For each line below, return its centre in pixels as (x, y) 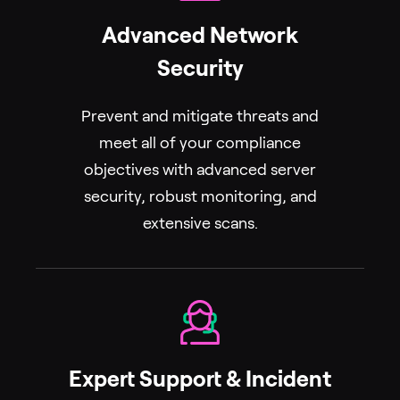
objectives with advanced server (200, 170)
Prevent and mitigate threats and (200, 117)
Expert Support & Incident (200, 379)
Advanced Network (200, 36)
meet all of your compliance (200, 143)
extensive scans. (200, 224)
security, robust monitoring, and (200, 197)
